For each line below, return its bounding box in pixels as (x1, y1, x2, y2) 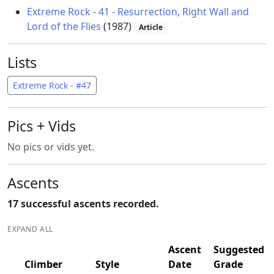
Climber (24, 257, 62, 272)
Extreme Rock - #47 (13, 80, 91, 92)
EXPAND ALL (7, 224, 53, 235)
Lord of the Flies (27, 20, 101, 33)
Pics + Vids (7, 116, 76, 136)
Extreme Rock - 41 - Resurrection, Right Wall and (27, 5, 249, 18)
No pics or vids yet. (7, 140, 94, 154)
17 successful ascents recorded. (7, 197, 159, 211)
